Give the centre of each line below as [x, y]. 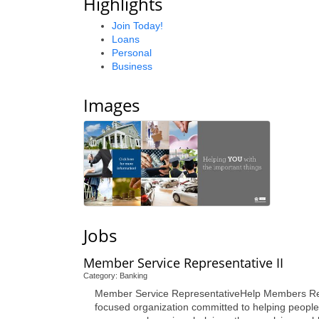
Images [111, 105]
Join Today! [137, 26]
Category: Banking [115, 276]
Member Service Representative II [183, 263]
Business [132, 66]
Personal [132, 53]
